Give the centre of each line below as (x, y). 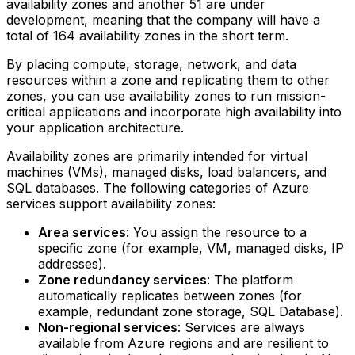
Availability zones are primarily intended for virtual (157, 156)
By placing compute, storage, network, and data (151, 64)
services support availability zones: (111, 203)
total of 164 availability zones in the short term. (147, 35)
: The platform (250, 279)
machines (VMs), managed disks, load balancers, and (166, 172)
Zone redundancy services (122, 279)
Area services (82, 232)
